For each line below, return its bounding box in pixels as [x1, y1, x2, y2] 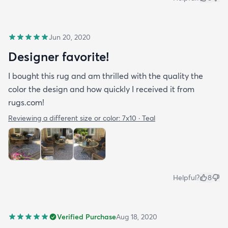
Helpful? [173, 173, 199, 182]
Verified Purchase [57, 212, 116, 221]
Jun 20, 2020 [49, 32, 91, 42]
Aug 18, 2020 [116, 212, 157, 221]
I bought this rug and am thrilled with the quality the [8, 70, 203, 81]
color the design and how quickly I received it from [8, 83, 194, 94]
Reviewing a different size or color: [8, 113, 122, 123]
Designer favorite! [8, 48, 109, 64]
